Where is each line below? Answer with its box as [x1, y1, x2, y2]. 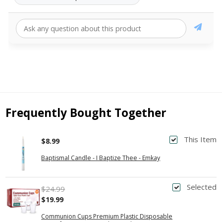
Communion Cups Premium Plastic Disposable [41, 212, 173, 221]
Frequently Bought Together [5, 105, 167, 121]
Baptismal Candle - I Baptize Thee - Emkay [41, 154, 161, 163]
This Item [183, 134, 217, 145]
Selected [186, 181, 217, 192]
